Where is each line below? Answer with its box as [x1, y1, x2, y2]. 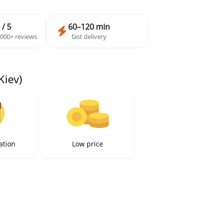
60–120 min [68, 21, 110, 33]
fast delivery [72, 32, 107, 41]
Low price [72, 139, 103, 149]
